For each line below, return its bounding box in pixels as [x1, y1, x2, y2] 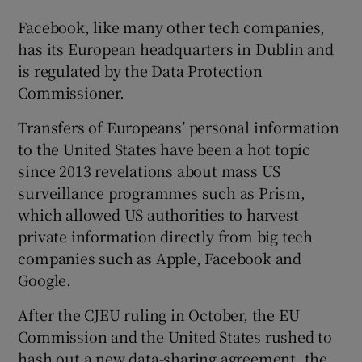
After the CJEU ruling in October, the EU [18, 303, 300, 325]
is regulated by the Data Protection [18, 59, 263, 81]
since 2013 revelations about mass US [18, 159, 281, 181]
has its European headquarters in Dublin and [18, 37, 334, 59]
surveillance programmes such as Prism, [18, 181, 305, 203]
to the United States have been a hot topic [18, 137, 311, 159]
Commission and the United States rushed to [18, 325, 333, 347]
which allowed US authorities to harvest [18, 203, 299, 225]
